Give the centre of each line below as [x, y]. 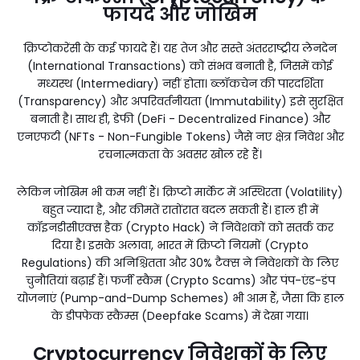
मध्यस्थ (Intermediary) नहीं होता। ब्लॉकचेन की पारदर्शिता [180, 83]
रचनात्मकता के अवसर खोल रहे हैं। [180, 154]
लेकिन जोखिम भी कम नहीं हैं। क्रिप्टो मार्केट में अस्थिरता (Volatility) [180, 192]
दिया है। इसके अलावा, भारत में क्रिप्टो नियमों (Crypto [180, 245]
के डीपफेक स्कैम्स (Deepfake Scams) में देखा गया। [180, 315]
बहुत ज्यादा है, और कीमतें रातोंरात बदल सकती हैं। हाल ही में [180, 209]
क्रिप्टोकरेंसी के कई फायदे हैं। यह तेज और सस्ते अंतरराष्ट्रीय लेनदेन [180, 48]
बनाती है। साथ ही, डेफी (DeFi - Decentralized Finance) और [180, 119]
